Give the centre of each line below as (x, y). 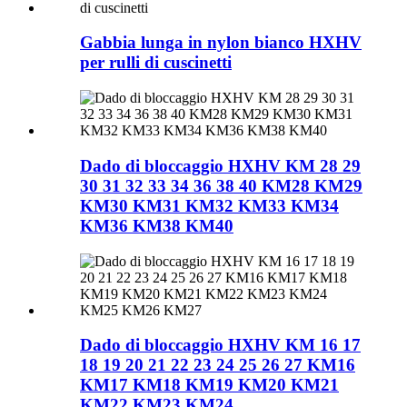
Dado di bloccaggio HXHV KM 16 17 (220, 345)
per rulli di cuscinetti (156, 63)
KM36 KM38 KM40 (157, 225)
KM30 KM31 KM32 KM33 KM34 (209, 205)
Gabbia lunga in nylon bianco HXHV (221, 43)
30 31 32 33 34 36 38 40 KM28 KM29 (221, 185)
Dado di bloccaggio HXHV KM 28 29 (220, 165)
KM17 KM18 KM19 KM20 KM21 (209, 385)
